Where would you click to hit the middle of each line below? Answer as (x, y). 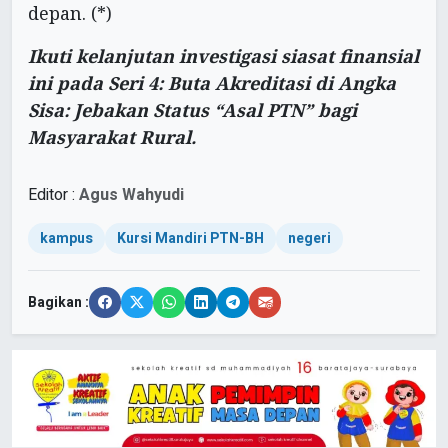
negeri (309, 239)
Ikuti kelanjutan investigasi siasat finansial (223, 56)
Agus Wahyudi (131, 195)
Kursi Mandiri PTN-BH (190, 239)
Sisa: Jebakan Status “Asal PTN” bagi (192, 110)
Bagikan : (58, 303)
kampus (66, 239)
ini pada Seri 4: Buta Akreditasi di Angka (212, 83)
